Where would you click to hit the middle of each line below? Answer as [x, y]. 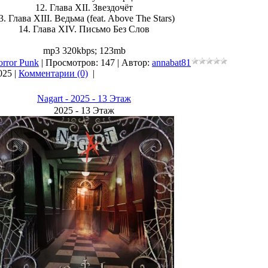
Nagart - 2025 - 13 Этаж [84, 98]
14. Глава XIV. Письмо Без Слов [84, 29]
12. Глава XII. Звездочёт [84, 7]
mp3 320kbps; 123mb [84, 51]
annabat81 [171, 63]
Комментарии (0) [53, 73]
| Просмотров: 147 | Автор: [95, 63]
